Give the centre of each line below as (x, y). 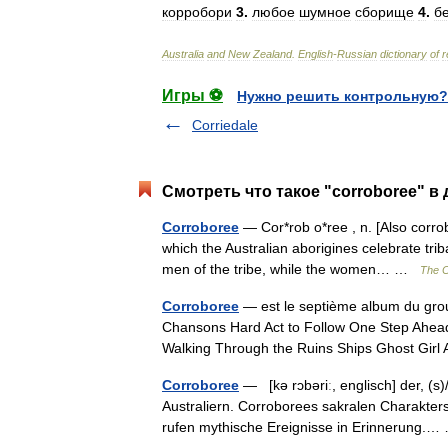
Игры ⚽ (192, 95)
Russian (357, 54)
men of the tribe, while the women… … (291, 269)
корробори (197, 12)
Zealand (272, 54)
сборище (384, 12)
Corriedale (225, 125)
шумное (325, 12)
